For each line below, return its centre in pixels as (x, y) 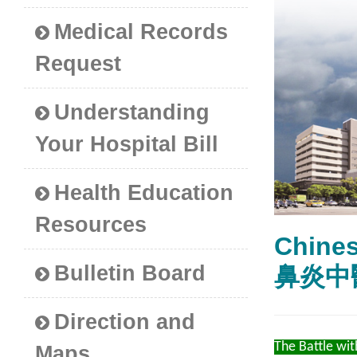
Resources (91, 225)
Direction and (125, 322)
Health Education (144, 193)
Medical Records (141, 32)
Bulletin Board (130, 274)
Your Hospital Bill (127, 145)
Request (78, 64)
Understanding (132, 113)
